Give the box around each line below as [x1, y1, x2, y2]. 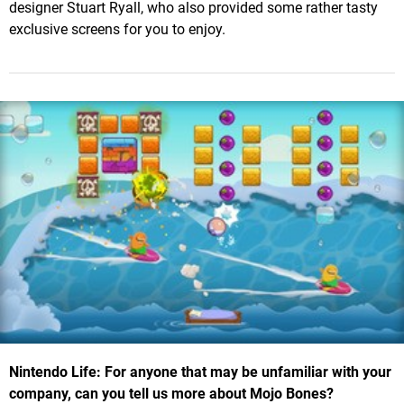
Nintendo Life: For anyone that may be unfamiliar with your [9, 363, 391, 381]
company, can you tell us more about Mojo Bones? [9, 384, 334, 402]
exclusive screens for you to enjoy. [9, 21, 225, 39]
